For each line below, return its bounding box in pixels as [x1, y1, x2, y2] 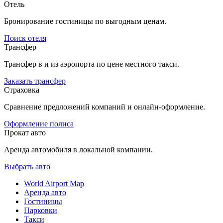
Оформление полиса [4, 119, 74, 128]
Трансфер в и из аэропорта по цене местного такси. [4, 59, 179, 68]
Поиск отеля [4, 33, 46, 42]
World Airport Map [24, 179, 84, 188]
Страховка [4, 85, 39, 94]
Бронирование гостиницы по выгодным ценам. [4, 16, 166, 25]
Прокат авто [4, 128, 46, 137]
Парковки [24, 206, 57, 215]
